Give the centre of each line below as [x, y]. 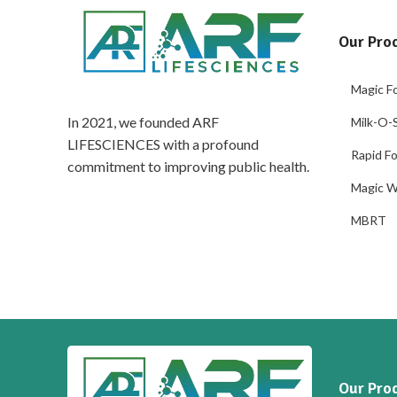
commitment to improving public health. [188, 167]
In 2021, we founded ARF [143, 122]
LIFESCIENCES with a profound [163, 144]
